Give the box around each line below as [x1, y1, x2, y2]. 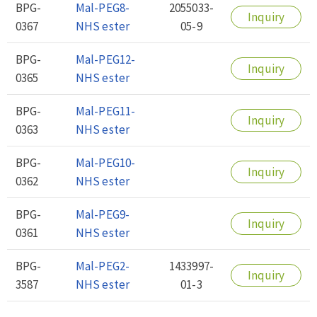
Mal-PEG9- [76, 206, 129, 222]
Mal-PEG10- [76, 154, 135, 171]
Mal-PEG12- [76, 51, 135, 67]
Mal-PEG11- [76, 103, 135, 119]
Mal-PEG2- [76, 258, 129, 274]
